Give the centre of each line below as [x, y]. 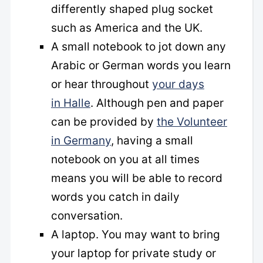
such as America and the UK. [127, 28]
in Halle [70, 103]
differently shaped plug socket [132, 9]
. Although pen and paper [157, 103]
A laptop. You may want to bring [135, 234]
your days [178, 84]
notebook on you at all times [125, 159]
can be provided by [104, 122]
